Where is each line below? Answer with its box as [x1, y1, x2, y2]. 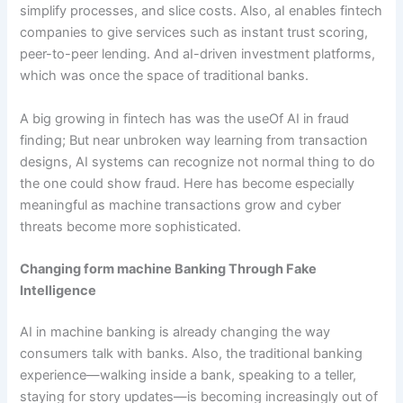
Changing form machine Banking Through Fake [20, 261, 318, 278]
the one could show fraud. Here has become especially [20, 175, 355, 192]
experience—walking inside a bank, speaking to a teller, [20, 366, 357, 383]
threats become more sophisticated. [20, 218, 242, 235]
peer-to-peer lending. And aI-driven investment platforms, [20, 46, 376, 63]
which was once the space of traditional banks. [20, 67, 309, 85]
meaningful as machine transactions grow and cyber [20, 196, 342, 213]
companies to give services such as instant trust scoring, [20, 24, 369, 41]
